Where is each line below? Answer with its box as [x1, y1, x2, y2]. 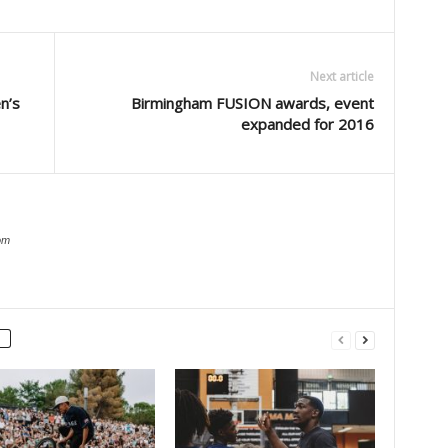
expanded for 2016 [240, 114, 374, 134]
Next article [309, 68, 374, 85]
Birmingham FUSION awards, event [130, 93, 374, 113]
